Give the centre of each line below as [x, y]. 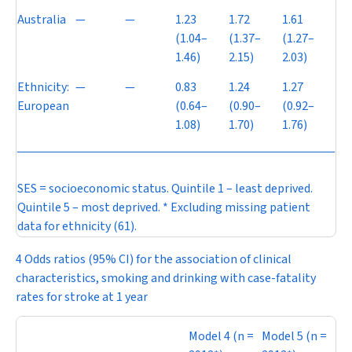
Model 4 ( [213, 336]
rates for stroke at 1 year [82, 297]
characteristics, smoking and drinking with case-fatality [166, 278]
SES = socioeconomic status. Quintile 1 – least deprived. [165, 189]
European [43, 106]
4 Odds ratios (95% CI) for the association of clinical [154, 259]
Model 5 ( [286, 336]
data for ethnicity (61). [77, 226]
